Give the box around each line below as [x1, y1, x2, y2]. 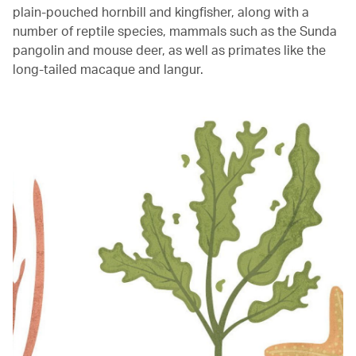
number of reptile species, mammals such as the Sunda [13, 21, 337, 39]
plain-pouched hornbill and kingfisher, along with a [13, 2, 309, 20]
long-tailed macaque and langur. [13, 60, 203, 77]
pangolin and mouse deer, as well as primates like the [13, 41, 326, 58]
